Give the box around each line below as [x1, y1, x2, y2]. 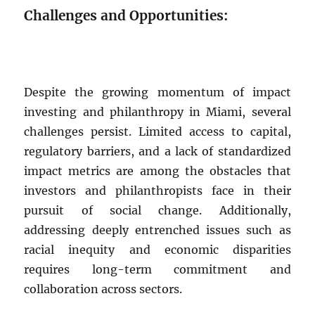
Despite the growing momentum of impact [24, 84, 291, 99]
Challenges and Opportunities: [24, 6, 229, 24]
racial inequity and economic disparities [24, 242, 291, 257]
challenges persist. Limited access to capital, [24, 124, 291, 139]
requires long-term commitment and [24, 262, 291, 276]
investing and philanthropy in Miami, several [24, 104, 291, 119]
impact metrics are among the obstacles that [24, 163, 291, 178]
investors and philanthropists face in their [24, 183, 291, 198]
